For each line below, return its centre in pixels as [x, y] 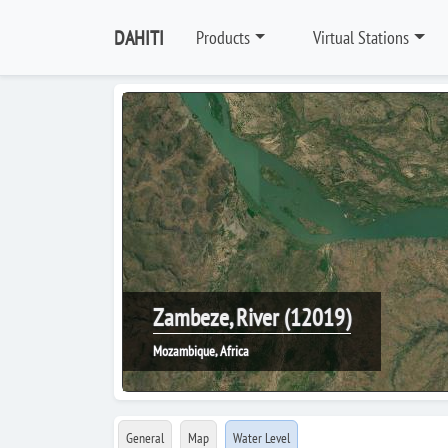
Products [223, 37]
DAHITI [139, 37]
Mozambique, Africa [201, 351]
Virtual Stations [361, 37]
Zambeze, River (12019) [252, 317]
